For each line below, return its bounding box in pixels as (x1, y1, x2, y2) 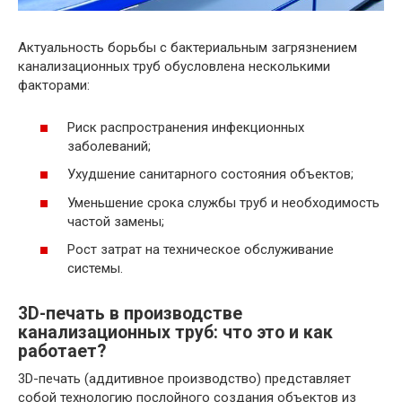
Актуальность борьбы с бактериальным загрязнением (18, 39, 357, 57)
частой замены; (67, 213, 164, 230)
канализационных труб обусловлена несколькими (18, 58, 330, 75)
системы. (67, 260, 123, 277)
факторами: (18, 77, 90, 94)
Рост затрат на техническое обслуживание (67, 241, 334, 258)
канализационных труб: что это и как (18, 322, 333, 344)
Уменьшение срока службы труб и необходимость (67, 194, 380, 211)
